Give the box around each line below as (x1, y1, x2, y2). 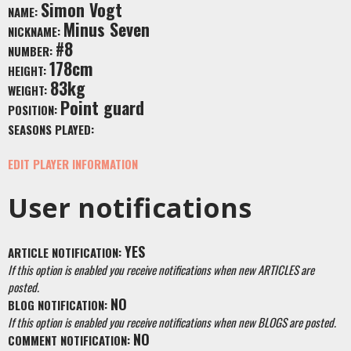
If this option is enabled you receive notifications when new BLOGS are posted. (8, 313, 336, 331)
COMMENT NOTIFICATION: (8, 331, 133, 349)
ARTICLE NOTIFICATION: (8, 244, 125, 261)
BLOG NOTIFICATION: (8, 296, 110, 313)
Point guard (60, 95, 144, 120)
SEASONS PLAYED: (8, 121, 94, 138)
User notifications (8, 190, 251, 226)
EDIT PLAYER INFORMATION (8, 155, 138, 172)
